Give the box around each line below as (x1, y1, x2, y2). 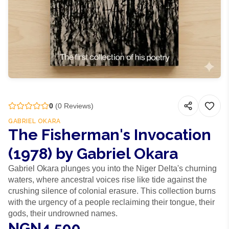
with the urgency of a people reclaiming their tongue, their (8, 198, 215, 207)
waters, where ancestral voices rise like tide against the (8, 175, 207, 184)
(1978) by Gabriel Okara (8, 145, 178, 163)
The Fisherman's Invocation (8, 126, 211, 144)
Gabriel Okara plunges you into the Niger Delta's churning (8, 164, 217, 173)
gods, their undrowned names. (8, 209, 118, 218)
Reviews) (62, 102, 94, 110)
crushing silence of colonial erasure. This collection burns (8, 187, 216, 195)
